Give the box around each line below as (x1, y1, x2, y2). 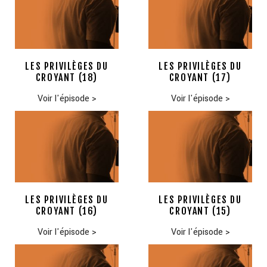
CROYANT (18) (35, 72, 98, 84)
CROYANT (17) (169, 72, 232, 84)
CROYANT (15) (169, 205, 231, 218)
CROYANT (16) (35, 205, 98, 218)
